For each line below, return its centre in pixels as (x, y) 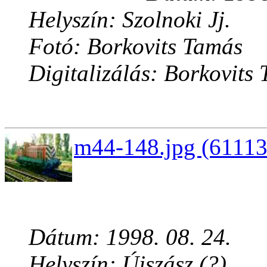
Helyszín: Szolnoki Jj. (130, 20)
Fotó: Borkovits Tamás (136, 46)
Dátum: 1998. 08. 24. (130, 237)
